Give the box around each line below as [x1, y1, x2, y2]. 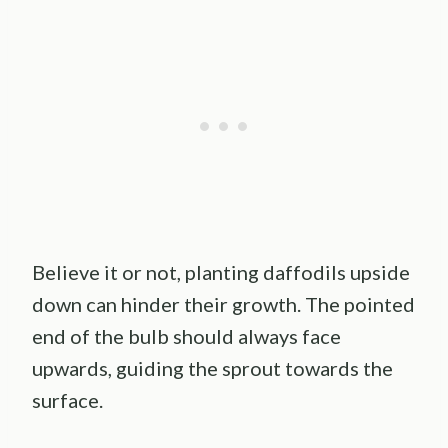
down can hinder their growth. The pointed [32, 291, 415, 316]
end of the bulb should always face [32, 323, 341, 348]
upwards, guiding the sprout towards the [32, 355, 393, 380]
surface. [32, 387, 103, 412]
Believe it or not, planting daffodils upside [32, 259, 410, 284]
